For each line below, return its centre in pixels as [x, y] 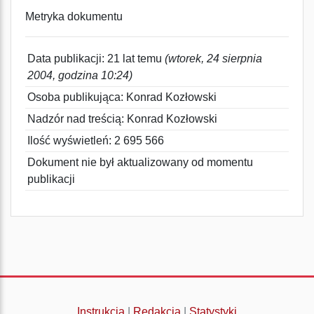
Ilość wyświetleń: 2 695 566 [96, 141]
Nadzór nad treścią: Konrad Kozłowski [122, 119]
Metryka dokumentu [74, 16]
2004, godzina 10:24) [80, 75]
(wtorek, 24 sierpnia [213, 59]
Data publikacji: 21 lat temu [96, 59]
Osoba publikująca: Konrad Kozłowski [122, 97]
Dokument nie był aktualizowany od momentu [140, 162]
